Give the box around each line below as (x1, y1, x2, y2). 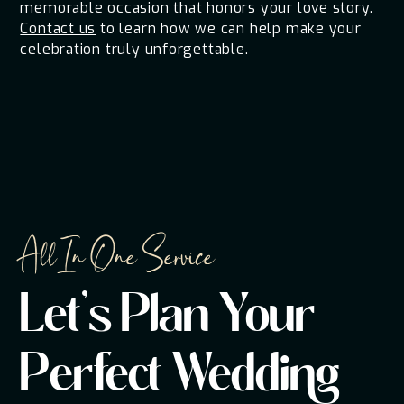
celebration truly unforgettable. (20, 40, 249, 60)
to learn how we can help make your (96, 19, 362, 39)
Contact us (20, 19, 96, 39)
